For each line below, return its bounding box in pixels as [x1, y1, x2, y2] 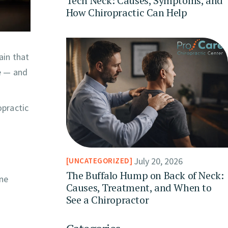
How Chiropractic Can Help [66, 5, 187, 19]
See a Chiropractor [66, 192, 149, 207]
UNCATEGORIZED [69, 156, 130, 166]
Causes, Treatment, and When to [66, 180, 212, 194]
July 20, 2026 [134, 155, 183, 167]
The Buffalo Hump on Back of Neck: [66, 168, 224, 182]
